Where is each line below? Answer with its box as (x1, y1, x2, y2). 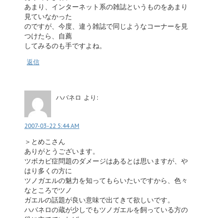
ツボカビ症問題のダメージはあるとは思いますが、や (24, 156, 188, 165)
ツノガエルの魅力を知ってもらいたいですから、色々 (24, 176, 188, 185)
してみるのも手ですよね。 (24, 41, 106, 50)
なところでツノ (24, 185, 72, 195)
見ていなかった (24, 12, 72, 21)
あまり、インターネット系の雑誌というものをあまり (24, 2, 188, 11)
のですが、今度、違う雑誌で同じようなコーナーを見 (24, 21, 188, 31)
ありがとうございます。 (24, 146, 99, 156)
